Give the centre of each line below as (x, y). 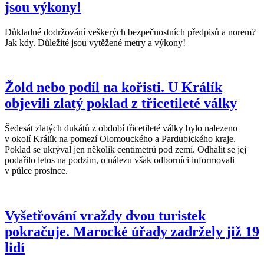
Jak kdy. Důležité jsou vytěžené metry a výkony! (95, 42)
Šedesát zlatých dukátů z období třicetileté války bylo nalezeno (121, 128)
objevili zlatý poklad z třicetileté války (121, 103)
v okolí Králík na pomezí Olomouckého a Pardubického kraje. (120, 139)
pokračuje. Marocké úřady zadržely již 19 (132, 232)
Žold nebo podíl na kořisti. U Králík (113, 88)
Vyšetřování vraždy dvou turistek (105, 216)
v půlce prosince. (36, 171)
